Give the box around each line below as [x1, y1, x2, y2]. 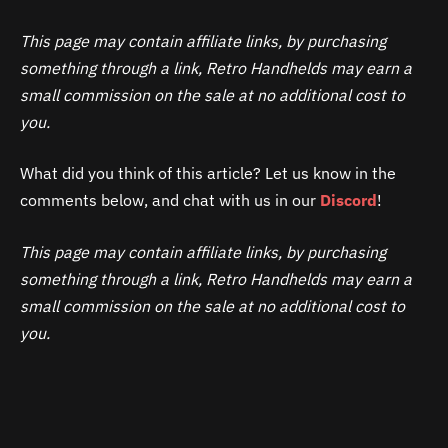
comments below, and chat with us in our [20, 190, 320, 211]
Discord [320, 190, 377, 211]
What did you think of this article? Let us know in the [20, 163, 396, 184]
